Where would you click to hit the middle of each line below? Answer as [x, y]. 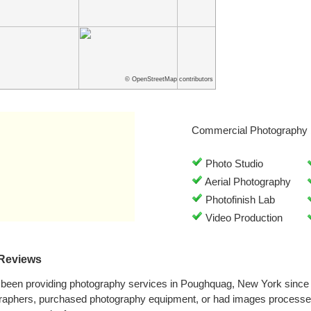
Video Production [242, 218]
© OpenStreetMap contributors [169, 79]
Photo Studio [233, 163]
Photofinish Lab [238, 200]
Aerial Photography [246, 182]
